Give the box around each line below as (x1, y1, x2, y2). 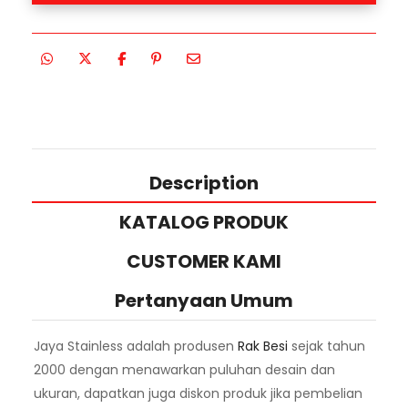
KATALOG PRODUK (119, 209, 289, 235)
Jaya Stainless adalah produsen (34, 336, 238, 355)
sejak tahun (288, 336, 365, 355)
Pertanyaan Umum (115, 287, 293, 313)
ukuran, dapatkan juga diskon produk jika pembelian (34, 383, 362, 403)
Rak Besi (238, 336, 288, 355)
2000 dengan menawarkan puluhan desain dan (34, 360, 335, 379)
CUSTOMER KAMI (127, 248, 281, 274)
